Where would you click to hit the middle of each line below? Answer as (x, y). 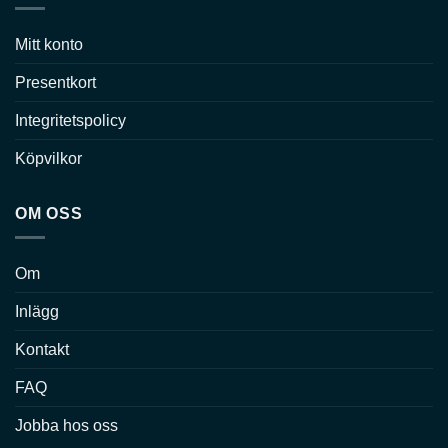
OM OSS (49, 213)
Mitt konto (49, 44)
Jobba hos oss (66, 426)
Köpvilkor (48, 158)
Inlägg (37, 312)
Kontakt (42, 350)
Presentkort (55, 82)
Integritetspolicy (70, 120)
